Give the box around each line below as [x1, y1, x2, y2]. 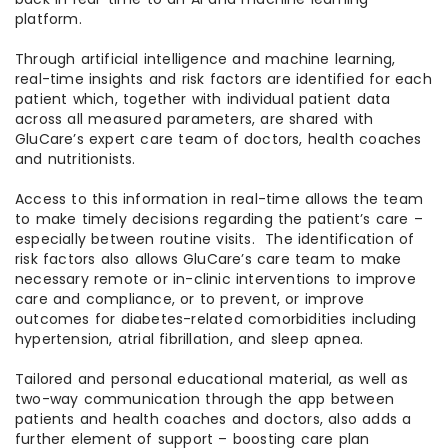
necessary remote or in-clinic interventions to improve [15, 269, 416, 290]
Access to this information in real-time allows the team [15, 189, 424, 210]
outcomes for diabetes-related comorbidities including [15, 309, 417, 330]
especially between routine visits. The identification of [15, 229, 415, 250]
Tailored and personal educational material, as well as [15, 369, 408, 390]
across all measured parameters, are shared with [15, 109, 374, 130]
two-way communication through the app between [15, 389, 395, 410]
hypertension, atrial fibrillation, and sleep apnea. [15, 329, 369, 350]
